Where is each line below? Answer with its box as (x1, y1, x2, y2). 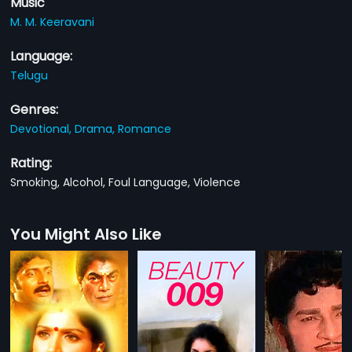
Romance (118, 120, 172, 137)
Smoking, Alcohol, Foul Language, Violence (10, 174, 241, 190)
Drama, (75, 120, 119, 137)
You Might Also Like (10, 222, 163, 245)
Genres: (10, 100, 59, 119)
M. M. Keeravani (10, 13, 95, 30)
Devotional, (10, 120, 75, 137)
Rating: (10, 153, 53, 172)
